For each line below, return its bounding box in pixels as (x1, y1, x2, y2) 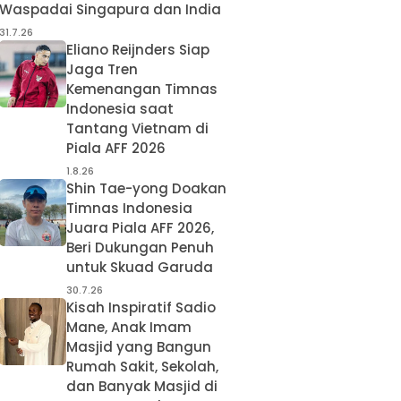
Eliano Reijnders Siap (66, 40, 210, 60)
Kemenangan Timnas (66, 80, 218, 99)
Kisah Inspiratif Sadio (66, 298, 217, 318)
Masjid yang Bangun (66, 337, 212, 357)
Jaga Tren (66, 60, 139, 80)
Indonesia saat (66, 99, 175, 119)
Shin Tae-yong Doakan (66, 179, 227, 199)
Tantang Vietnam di (66, 119, 209, 139)
